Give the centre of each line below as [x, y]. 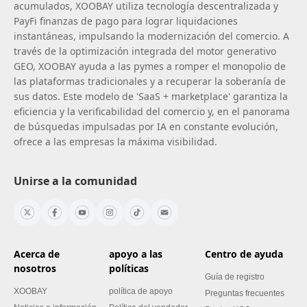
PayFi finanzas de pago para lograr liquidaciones [126, 21]
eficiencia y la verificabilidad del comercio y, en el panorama [152, 111]
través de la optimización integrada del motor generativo [145, 51]
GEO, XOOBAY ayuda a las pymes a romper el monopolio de [150, 66]
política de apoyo [141, 291]
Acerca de [37, 254]
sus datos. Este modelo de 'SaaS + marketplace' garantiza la [151, 96]
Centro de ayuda [244, 254]
